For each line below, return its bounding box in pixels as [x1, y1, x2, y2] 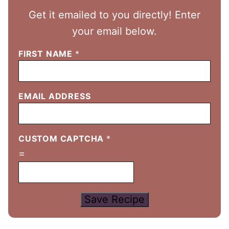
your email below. [72, 25, 157, 37]
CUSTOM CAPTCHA [18, 133, 106, 144]
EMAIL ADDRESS [18, 91, 91, 101]
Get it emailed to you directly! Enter [29, 9, 200, 21]
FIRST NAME [18, 49, 75, 59]
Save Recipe [84, 193, 145, 205]
